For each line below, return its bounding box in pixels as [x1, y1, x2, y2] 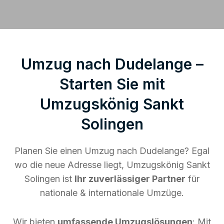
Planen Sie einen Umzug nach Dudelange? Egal [14, 145, 209, 156]
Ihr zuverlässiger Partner [74, 173, 185, 184]
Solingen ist [24, 173, 74, 184]
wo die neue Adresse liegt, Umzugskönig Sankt [14, 159, 210, 170]
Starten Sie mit [59, 74, 165, 93]
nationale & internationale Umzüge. [40, 187, 184, 198]
